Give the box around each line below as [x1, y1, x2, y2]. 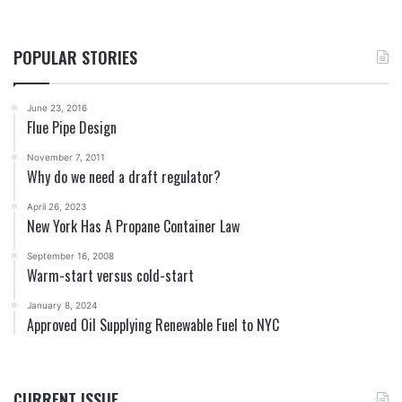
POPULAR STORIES [13, 46, 137, 70]
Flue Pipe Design [27, 117, 117, 139]
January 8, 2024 [27, 300, 97, 311]
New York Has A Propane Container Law [27, 215, 240, 238]
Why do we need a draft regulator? [27, 166, 221, 188]
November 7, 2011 [27, 152, 105, 163]
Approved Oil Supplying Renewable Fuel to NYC [27, 314, 279, 336]
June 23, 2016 [27, 102, 87, 114]
